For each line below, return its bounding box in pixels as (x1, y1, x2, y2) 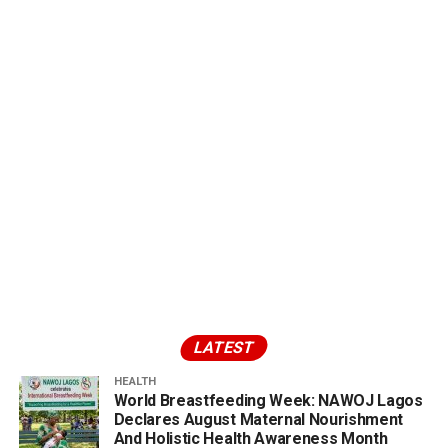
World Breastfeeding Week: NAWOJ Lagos (113, 391, 423, 411)
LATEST (191, 338, 257, 358)
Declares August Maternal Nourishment (113, 410, 404, 430)
